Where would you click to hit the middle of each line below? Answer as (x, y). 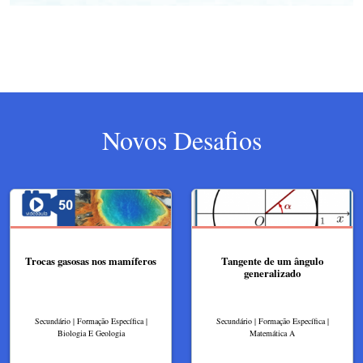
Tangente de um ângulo (272, 261)
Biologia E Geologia (91, 333)
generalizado (272, 273)
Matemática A (272, 333)
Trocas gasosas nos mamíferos (91, 261)
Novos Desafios (181, 140)
